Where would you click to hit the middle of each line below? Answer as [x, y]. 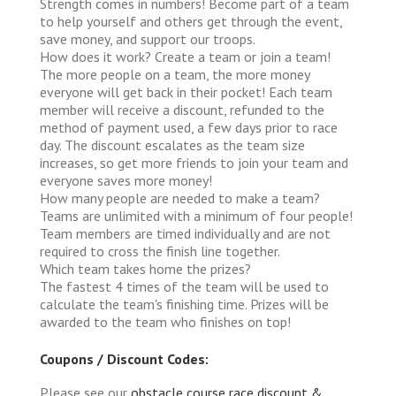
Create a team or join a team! [241, 56]
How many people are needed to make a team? [180, 198]
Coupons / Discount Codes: [124, 358]
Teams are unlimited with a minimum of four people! [196, 215]
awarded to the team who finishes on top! [165, 321]
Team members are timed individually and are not [185, 233]
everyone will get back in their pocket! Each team [186, 91]
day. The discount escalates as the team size [172, 145]
